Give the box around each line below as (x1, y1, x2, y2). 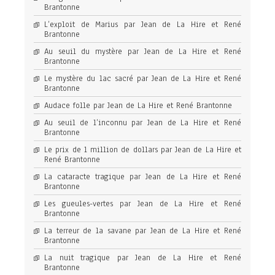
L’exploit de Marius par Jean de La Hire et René (44, 19, 241, 31)
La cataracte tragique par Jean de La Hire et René (44, 171, 241, 183)
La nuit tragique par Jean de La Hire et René (44, 252, 241, 264)
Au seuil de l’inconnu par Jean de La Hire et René (44, 117, 241, 129)
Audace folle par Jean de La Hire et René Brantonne (44, 100, 232, 112)
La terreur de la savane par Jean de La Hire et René (44, 225, 241, 237)
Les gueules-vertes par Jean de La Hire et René (44, 198, 241, 210)
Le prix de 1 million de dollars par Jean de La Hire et (44, 144, 241, 156)
